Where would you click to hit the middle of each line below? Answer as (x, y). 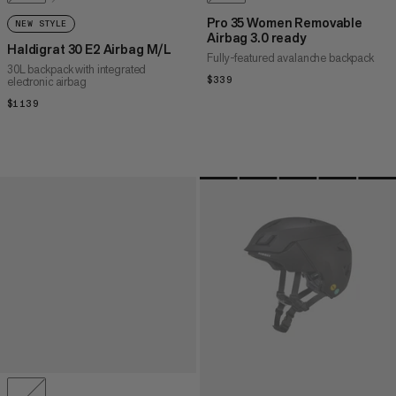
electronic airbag (47, 82)
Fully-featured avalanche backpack (290, 58)
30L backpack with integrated (77, 70)
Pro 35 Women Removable (285, 23)
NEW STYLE (41, 24)
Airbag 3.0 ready (256, 38)
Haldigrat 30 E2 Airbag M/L (90, 49)
